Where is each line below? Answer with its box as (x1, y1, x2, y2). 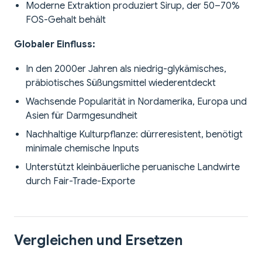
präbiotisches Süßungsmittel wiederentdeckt (26, 77, 216, 89)
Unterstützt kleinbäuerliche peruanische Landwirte (26, 161, 240, 174)
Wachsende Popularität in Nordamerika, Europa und (26, 96, 247, 108)
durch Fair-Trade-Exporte (26, 175, 135, 188)
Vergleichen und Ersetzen (14, 232, 183, 250)
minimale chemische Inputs (26, 143, 139, 155)
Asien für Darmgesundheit (26, 110, 137, 122)
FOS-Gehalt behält (26, 14, 106, 26)
